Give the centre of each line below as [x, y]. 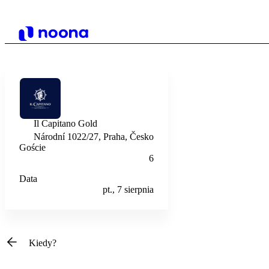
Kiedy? [43, 243]
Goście [32, 147]
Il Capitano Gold [65, 123]
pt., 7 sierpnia [128, 189]
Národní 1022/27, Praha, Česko [94, 137]
